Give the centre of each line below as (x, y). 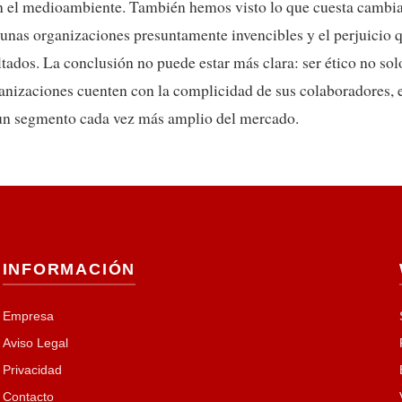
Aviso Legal (35, 343)
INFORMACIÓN (69, 270)
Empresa (28, 316)
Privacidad (32, 370)
